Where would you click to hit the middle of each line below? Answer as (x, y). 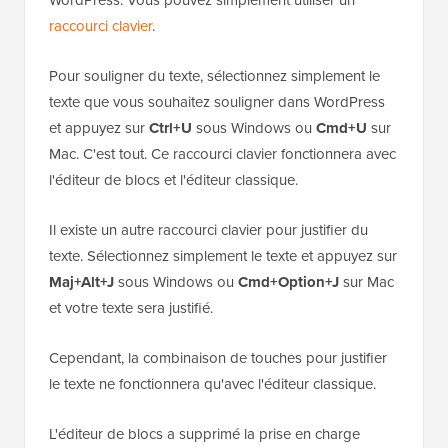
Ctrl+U (170, 128)
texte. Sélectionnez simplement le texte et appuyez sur (223, 256)
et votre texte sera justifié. (131, 308)
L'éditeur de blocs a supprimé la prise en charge (204, 434)
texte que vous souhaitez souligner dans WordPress (217, 102)
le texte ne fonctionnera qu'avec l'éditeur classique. (212, 384)
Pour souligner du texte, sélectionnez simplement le (214, 76)
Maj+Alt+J (81, 282)
